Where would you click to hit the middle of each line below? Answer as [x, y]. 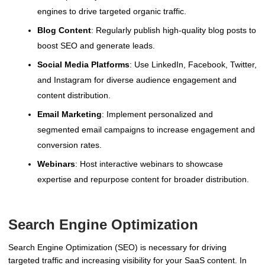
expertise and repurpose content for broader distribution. [143, 179]
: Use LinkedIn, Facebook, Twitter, [193, 64]
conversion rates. [70, 145]
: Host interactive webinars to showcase [149, 164]
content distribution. [74, 95]
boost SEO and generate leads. [96, 45]
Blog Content [64, 30]
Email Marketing [70, 114]
